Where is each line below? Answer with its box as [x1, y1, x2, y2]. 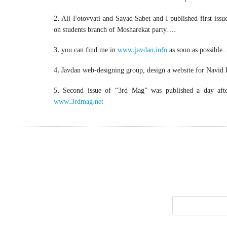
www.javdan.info [117, 44, 167, 55]
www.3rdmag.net [53, 96, 103, 107]
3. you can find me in [53, 44, 118, 55]
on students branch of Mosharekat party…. [53, 24, 176, 34]
